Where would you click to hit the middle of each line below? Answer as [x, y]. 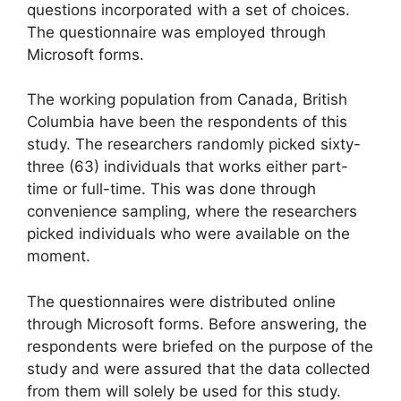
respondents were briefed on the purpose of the [200, 346]
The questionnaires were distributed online [181, 301]
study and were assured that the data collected [199, 368]
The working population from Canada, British [187, 100]
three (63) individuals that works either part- [188, 167]
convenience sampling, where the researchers [192, 212]
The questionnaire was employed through [176, 32]
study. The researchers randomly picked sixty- [194, 145]
